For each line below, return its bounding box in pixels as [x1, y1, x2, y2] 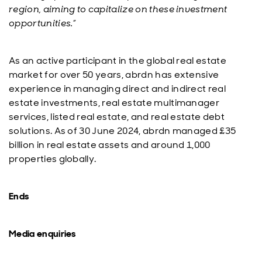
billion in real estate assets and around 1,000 [9, 139, 211, 151]
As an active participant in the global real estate [9, 54, 227, 67]
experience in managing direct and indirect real [9, 82, 226, 95]
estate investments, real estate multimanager [9, 96, 220, 109]
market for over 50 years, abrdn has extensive [9, 68, 219, 81]
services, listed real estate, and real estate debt [9, 111, 225, 123]
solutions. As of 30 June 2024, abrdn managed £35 [9, 125, 236, 137]
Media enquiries [9, 227, 76, 240]
